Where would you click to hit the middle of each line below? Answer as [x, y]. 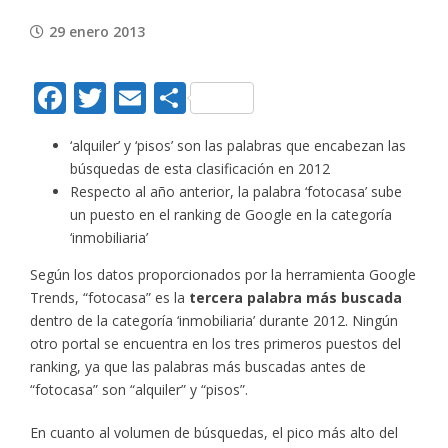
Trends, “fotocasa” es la [107, 297]
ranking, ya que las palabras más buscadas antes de [198, 366]
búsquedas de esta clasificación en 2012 [200, 168]
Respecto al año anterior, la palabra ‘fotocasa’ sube [236, 191]
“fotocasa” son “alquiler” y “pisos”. [139, 389]
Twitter [159, 97]
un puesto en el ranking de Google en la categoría [231, 214]
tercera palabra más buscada [293, 297]
